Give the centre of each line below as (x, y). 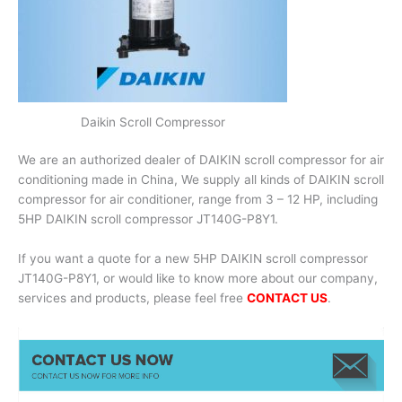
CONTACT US (287, 298)
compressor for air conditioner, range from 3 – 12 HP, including (198, 200)
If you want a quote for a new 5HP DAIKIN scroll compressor (193, 259)
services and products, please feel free (132, 298)
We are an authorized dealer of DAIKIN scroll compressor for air (201, 160)
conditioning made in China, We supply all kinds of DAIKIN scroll (201, 180)
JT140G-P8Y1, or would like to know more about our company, (198, 279)
